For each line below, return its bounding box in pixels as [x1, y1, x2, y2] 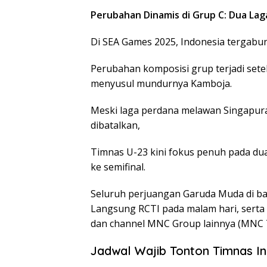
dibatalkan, [91, 119, 140, 132]
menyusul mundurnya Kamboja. [91, 77, 232, 90]
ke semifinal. [91, 160, 145, 173]
